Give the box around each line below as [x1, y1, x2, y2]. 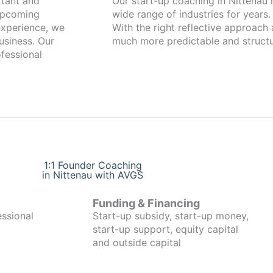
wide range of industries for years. [112, 8, 271, 20]
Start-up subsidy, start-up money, [93, 210, 249, 222]
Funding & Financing [93, 197, 200, 210]
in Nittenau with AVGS [42, 169, 143, 181]
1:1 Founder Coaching [43, 159, 142, 171]
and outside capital [93, 236, 181, 249]
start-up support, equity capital [93, 223, 238, 235]
